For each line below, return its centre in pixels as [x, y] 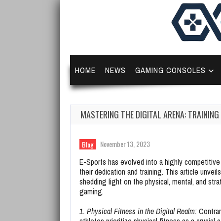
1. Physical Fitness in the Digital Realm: [138, 211]
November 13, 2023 [125, 144]
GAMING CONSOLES [171, 70]
